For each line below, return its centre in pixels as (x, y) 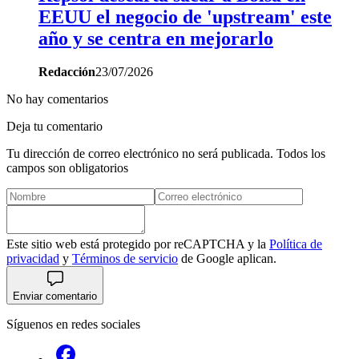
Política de (296, 244)
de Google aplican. (227, 259)
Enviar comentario (55, 296)
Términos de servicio (125, 259)
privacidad (33, 259)
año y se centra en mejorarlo (156, 38)
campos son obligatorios (67, 168)
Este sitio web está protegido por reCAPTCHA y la (138, 244)
